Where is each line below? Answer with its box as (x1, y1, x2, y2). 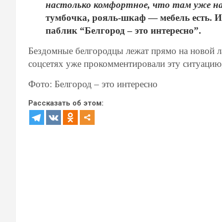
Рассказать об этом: (28, 98, 104, 108)
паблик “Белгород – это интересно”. (46, 25, 201, 36)
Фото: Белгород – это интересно (28, 78, 158, 89)
